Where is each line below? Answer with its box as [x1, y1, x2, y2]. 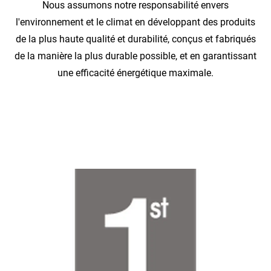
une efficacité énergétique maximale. [57, 67, 214, 79]
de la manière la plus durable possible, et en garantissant [15, 50, 256, 62]
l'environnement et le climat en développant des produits [16, 16, 255, 28]
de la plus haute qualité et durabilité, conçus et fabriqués [15, 33, 256, 45]
